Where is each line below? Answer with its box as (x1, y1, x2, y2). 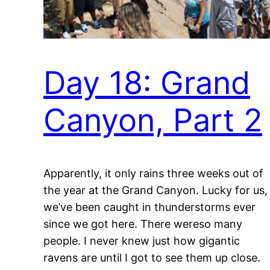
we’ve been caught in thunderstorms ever (43, 200, 256, 213)
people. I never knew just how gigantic (43, 234, 240, 247)
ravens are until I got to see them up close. (43, 251, 260, 264)
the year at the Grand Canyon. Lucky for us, (43, 183, 268, 196)
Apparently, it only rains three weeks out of (43, 166, 263, 180)
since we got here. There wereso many (43, 217, 242, 230)
